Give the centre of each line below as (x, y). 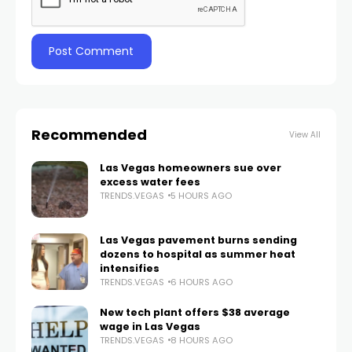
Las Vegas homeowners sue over (191, 167)
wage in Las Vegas (150, 326)
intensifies (130, 268)
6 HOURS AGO (202, 282)
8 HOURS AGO (202, 340)
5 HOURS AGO (201, 195)
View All (305, 134)
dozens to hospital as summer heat (198, 254)
